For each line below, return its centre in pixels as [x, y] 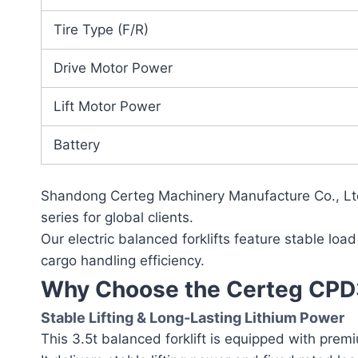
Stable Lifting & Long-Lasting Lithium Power [193, 317]
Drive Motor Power [113, 68]
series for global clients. [117, 217]
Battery [77, 145]
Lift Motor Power [107, 107]
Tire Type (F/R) [101, 30]
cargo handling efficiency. [123, 260]
